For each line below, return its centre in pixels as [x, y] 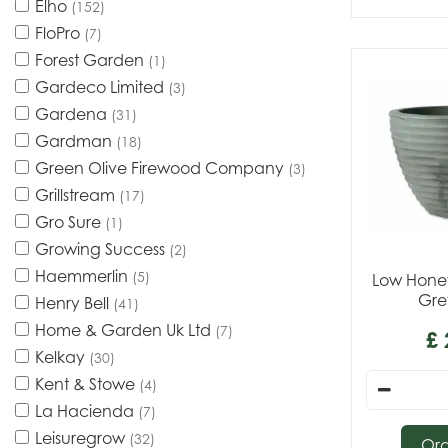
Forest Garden [91, 60]
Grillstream [77, 195]
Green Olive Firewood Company [161, 168]
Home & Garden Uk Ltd [125, 330]
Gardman [75, 141]
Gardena [73, 114]
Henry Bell [74, 303]
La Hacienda [86, 411]
